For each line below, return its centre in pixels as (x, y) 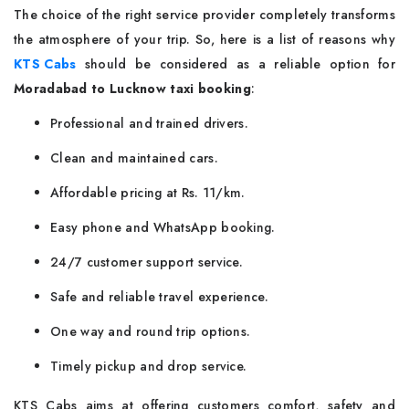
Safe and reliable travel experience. (159, 297)
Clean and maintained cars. (134, 158)
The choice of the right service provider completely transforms (204, 15)
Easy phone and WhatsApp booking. (163, 227)
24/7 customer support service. (147, 262)
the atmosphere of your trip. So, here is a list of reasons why (204, 39)
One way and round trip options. (151, 331)
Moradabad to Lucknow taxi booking (132, 89)
